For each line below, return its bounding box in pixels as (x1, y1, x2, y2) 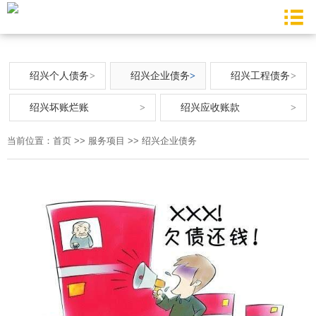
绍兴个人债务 (30, 70, 89, 82)
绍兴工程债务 (231, 70, 291, 82)
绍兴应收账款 (181, 102, 240, 114)
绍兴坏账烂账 (30, 102, 89, 114)
